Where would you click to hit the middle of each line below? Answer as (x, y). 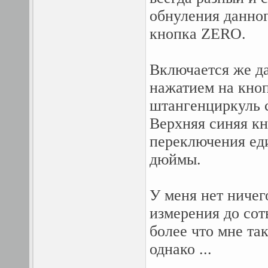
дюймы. (175, 159)
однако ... (181, 249)
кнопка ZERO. (198, 34)
